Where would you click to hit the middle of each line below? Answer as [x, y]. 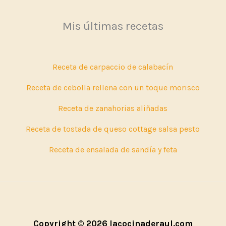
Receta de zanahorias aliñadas [113, 108]
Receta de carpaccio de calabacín [113, 67]
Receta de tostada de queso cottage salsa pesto [113, 129]
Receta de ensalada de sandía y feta [113, 149]
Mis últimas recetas [113, 26]
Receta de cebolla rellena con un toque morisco [113, 87]
